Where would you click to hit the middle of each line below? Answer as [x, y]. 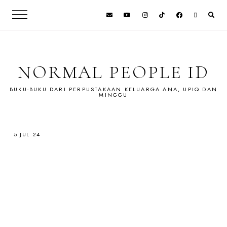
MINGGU [113, 95]
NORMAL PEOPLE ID [113, 72]
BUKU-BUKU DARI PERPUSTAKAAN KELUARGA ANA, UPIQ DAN [113, 89]
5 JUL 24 [27, 134]
